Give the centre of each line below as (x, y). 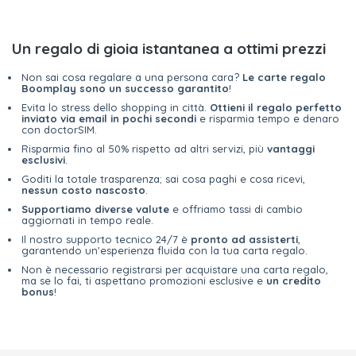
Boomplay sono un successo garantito (125, 88)
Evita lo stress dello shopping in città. (116, 107)
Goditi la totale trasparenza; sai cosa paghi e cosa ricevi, (163, 179)
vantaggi (291, 149)
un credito (294, 281)
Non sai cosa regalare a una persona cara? (132, 77)
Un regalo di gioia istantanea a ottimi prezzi (169, 48)
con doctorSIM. (59, 130)
